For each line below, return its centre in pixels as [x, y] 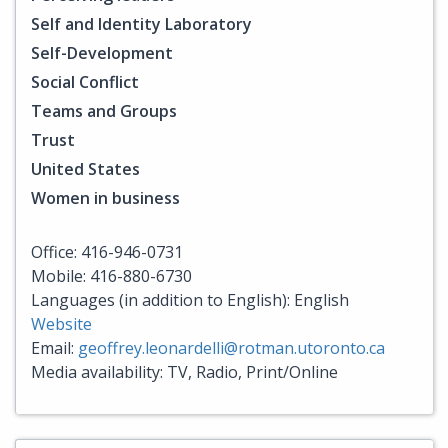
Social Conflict [85, 81]
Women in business [105, 197]
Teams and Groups [104, 110]
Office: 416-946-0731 [107, 251]
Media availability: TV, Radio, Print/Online [184, 371]
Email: [54, 347]
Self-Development [102, 52]
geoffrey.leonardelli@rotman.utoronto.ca [231, 347]
